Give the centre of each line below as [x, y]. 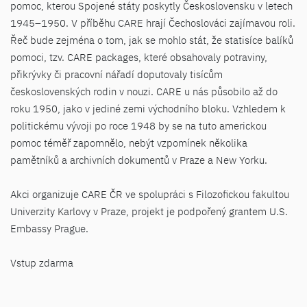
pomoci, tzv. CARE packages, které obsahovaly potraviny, [139, 57]
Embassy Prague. [49, 229]
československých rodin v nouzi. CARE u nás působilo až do [144, 91]
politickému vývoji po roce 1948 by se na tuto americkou [138, 126]
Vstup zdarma [42, 263]
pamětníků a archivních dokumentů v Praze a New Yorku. [139, 160]
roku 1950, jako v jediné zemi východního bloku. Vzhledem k [148, 109]
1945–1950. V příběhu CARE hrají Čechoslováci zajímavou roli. [153, 23]
